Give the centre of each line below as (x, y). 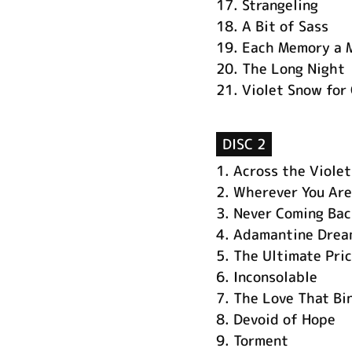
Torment (260, 340)
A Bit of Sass (285, 26)
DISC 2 (244, 144)
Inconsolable (275, 277)
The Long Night (293, 68)
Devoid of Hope (284, 319)
